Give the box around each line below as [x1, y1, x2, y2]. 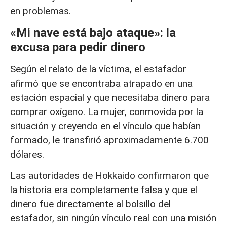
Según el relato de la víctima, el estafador [10, 63, 186, 75]
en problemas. [10, 5, 71, 17]
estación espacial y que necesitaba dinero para [10, 91, 210, 103]
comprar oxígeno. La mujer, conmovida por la [10, 105, 203, 118]
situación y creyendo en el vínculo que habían [10, 120, 201, 132]
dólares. [10, 148, 44, 160]
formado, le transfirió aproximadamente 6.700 [10, 134, 209, 146]
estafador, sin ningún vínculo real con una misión [10, 212, 216, 224]
